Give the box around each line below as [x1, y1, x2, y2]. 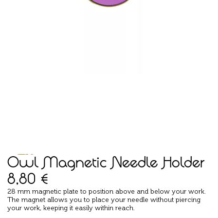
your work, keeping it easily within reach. [7, 203, 135, 212]
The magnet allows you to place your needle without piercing [7, 195, 200, 204]
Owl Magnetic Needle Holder [7, 152, 204, 171]
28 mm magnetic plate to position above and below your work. [7, 187, 206, 196]
